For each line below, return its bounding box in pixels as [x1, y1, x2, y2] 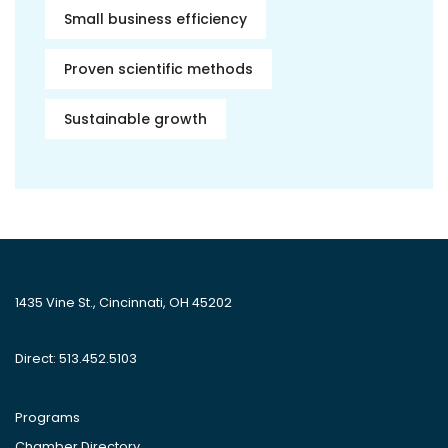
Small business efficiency [64, 9, 247, 30]
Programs [15, 409, 80, 427]
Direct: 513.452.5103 [15, 350, 137, 368]
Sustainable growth [64, 109, 207, 130]
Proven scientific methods [64, 59, 253, 80]
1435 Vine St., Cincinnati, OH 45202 [15, 294, 232, 312]
